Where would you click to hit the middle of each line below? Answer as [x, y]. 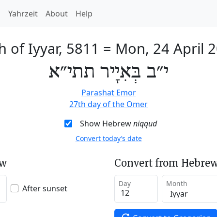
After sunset [45, 188]
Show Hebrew [106, 124]
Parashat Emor [108, 93]
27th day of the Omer [108, 104]
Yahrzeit [23, 14]
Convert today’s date [108, 138]
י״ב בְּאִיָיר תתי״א [108, 72]
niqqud [145, 124]
